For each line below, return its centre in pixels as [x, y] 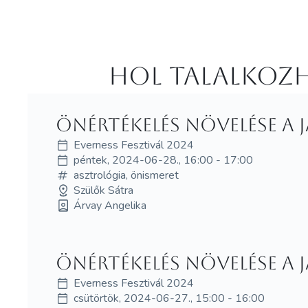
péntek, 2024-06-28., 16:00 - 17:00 [163, 160]
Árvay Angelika [110, 205]
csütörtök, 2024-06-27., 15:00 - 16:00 [169, 298]
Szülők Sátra [103, 190]
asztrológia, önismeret [126, 175]
